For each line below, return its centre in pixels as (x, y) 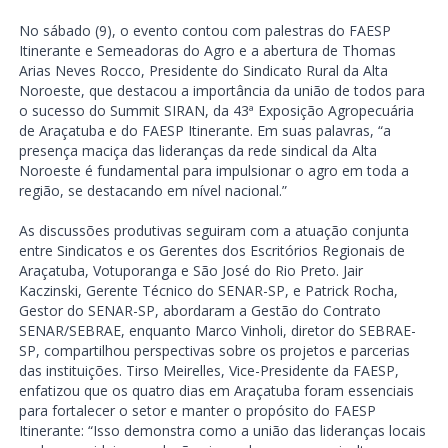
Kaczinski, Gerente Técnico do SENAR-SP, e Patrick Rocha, (208, 291)
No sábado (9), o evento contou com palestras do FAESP (204, 31)
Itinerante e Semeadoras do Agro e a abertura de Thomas (207, 51)
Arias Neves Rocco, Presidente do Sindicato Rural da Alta (203, 71)
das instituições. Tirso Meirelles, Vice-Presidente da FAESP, (208, 371)
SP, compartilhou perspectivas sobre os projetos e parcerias (214, 351)
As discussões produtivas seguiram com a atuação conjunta (213, 231)
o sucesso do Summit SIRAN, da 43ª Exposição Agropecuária (216, 111)
